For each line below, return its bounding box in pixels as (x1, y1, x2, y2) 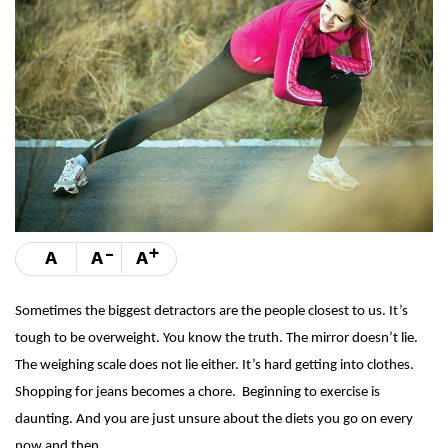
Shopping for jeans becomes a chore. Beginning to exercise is (15, 384, 380, 400)
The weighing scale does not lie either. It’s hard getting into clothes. (15, 357, 414, 373)
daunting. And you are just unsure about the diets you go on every (15, 411, 413, 427)
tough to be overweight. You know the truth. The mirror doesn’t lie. (15, 330, 418, 346)
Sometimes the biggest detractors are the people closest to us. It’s (15, 303, 408, 319)
